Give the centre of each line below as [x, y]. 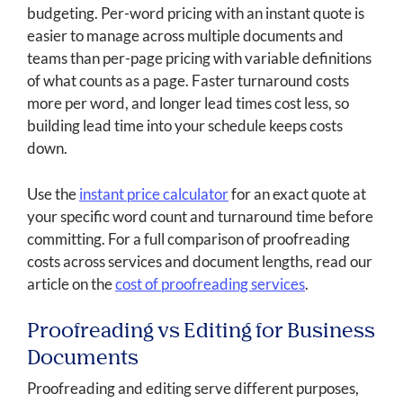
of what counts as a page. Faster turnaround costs [188, 81]
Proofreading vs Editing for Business [201, 332]
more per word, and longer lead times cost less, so [188, 103]
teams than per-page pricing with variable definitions [199, 58]
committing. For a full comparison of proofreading [188, 239]
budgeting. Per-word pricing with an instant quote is [196, 13]
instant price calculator [154, 194]
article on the [71, 284]
